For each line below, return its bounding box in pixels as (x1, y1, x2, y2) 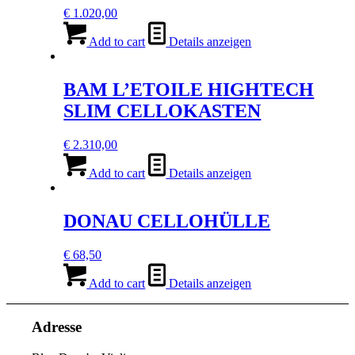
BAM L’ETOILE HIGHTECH (63, 79, 315, 101)
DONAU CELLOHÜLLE (63, 210, 271, 231)
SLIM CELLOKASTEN (63, 101, 261, 122)
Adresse (32, 319, 82, 336)
